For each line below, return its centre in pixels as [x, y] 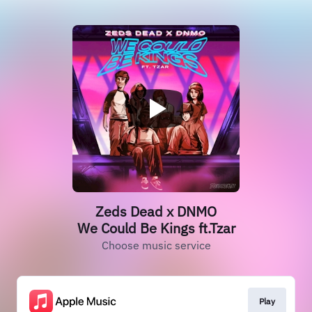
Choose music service [156, 245]
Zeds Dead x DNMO [156, 211]
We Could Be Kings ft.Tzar [156, 228]
